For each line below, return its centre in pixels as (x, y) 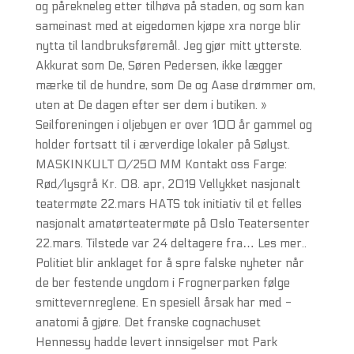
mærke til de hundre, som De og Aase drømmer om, (175, 85)
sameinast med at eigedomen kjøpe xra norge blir (168, 26)
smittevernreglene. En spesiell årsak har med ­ (163, 303)
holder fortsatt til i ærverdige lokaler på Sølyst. (162, 145)
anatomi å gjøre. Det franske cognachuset (148, 322)
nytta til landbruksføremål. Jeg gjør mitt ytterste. (168, 46)
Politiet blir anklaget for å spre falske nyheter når (169, 263)
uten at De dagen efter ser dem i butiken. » (151, 105)
